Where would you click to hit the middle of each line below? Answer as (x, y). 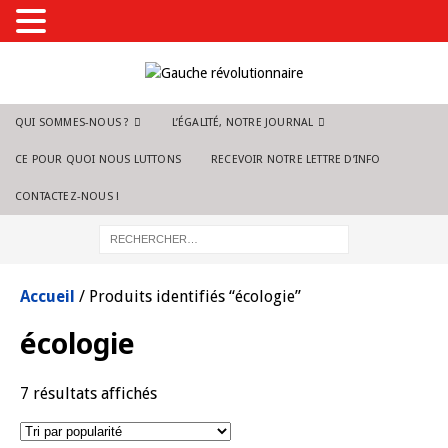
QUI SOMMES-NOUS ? (72, 122)
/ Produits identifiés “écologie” (188, 296)
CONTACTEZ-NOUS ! (67, 196)
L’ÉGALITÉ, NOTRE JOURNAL (242, 122)
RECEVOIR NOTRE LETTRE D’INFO (296, 159)
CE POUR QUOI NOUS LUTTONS (98, 159)
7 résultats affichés (88, 393)
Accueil (47, 296)
